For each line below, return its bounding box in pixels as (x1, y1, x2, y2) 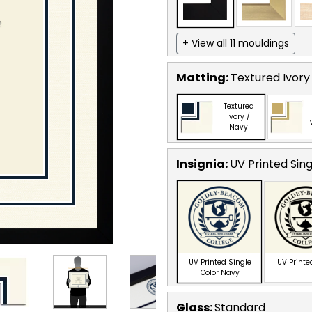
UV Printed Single (189, 256, 251, 267)
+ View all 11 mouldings (182, 36, 289, 50)
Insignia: (176, 155, 230, 172)
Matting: (176, 69, 231, 86)
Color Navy (201, 267, 240, 278)
